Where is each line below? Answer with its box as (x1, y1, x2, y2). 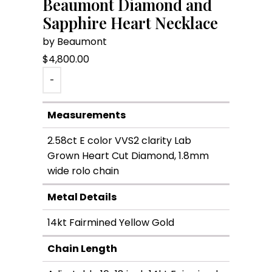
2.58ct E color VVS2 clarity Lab (47, 134, 191, 148)
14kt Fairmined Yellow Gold (47, 216, 174, 230)
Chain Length (47, 242, 117, 256)
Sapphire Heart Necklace (42, 12, 218, 33)
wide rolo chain (47, 164, 119, 178)
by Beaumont (42, 35, 107, 49)
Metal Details (47, 190, 117, 205)
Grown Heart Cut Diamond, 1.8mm (47, 149, 209, 163)
